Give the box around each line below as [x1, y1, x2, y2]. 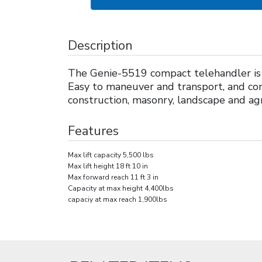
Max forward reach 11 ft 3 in [68, 173, 158, 182]
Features [68, 122, 119, 140]
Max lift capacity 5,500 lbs [68, 150, 154, 160]
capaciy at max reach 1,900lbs [68, 195, 167, 204]
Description [68, 37, 133, 54]
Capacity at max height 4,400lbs [68, 184, 174, 193]
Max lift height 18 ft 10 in [68, 161, 148, 171]
